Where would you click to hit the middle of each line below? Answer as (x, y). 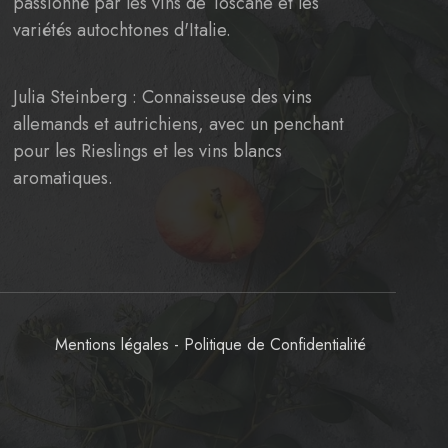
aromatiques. (62, 178)
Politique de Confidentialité (275, 344)
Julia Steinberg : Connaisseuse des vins (162, 97)
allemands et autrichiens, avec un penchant (178, 124)
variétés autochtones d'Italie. (121, 30)
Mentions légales (112, 344)
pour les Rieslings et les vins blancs (147, 151)
